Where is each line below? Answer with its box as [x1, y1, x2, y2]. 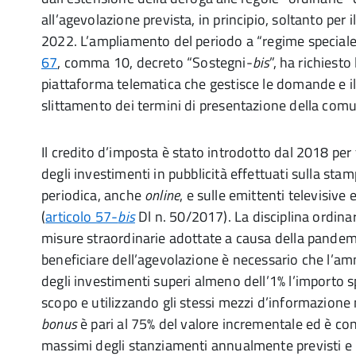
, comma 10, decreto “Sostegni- [57, 52, 253, 73]
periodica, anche [41, 184, 145, 206]
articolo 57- [45, 206, 118, 227]
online [145, 184, 180, 206]
